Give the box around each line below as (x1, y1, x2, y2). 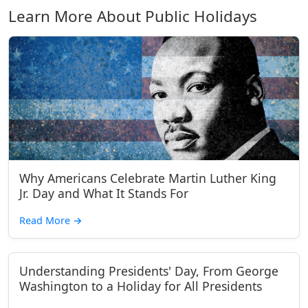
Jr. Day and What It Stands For (19, 185, 188, 201)
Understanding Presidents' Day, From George (19, 263, 278, 279)
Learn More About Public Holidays (8, 5, 257, 27)
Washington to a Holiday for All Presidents (19, 278, 262, 294)
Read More (19, 214, 73, 227)
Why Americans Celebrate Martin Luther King (19, 170, 276, 186)
